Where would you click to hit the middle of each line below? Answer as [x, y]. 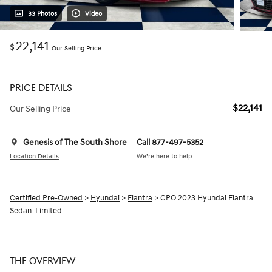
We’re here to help [164, 156]
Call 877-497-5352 [170, 143]
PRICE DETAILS [41, 89]
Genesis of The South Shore [75, 143]
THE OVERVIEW [42, 262]
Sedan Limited [36, 211]
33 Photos [42, 14]
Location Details [34, 156]
